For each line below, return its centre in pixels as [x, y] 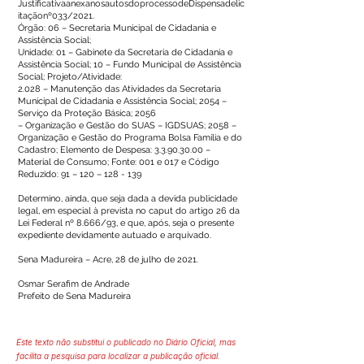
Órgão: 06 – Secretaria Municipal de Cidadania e [117, 28]
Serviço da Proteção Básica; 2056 [87, 113]
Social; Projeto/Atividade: [70, 77]
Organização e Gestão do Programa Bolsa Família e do [130, 138]
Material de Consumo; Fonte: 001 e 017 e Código [119, 162]
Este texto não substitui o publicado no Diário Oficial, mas [126, 342]
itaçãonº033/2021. [56, 16]
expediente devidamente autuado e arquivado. [115, 235]
